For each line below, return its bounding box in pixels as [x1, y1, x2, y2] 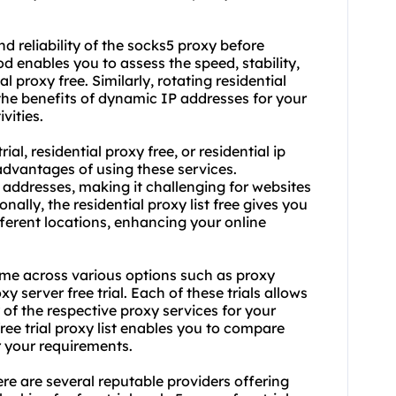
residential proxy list [73, 195, 209, 214]
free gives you [209, 195, 308, 214]
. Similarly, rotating [85, 72, 216, 90]
